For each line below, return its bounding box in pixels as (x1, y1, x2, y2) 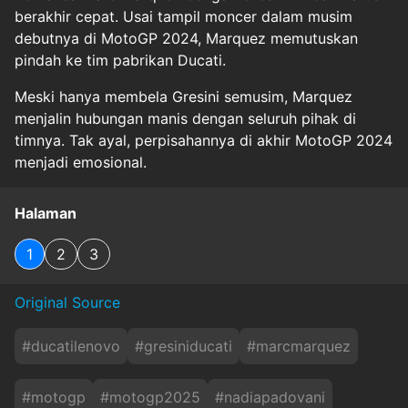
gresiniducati (144, 336, 232, 355)
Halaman (15, 203, 76, 222)
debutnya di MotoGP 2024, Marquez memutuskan (15, 28, 358, 47)
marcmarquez (256, 336, 351, 355)
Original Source (15, 292, 120, 311)
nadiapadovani (224, 387, 325, 406)
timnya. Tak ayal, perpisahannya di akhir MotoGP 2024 (15, 130, 393, 149)
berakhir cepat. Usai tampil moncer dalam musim (15, 6, 352, 25)
